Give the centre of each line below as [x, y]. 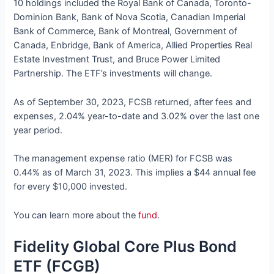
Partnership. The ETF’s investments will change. [113, 74]
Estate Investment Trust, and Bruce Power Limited [117, 60]
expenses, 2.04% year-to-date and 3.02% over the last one [137, 116]
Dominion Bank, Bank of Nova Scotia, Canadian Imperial [130, 17]
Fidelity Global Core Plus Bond [125, 246]
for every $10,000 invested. [71, 187]
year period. [38, 130]
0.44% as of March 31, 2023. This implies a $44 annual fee [135, 173]
